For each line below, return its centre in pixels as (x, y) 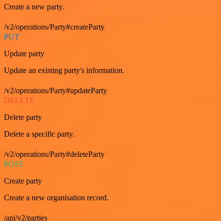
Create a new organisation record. (56, 198)
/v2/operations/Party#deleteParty (54, 154)
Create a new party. (34, 7)
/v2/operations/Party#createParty (54, 27)
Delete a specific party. (39, 134)
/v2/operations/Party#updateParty (55, 91)
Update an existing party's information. (64, 70)
